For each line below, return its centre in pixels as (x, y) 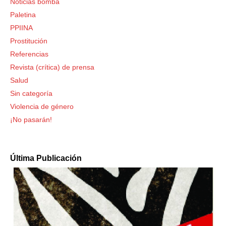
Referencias (29, 54)
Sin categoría (31, 93)
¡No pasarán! (31, 120)
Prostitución (29, 41)
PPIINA (21, 28)
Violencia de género (42, 106)
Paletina (23, 15)
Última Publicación (46, 158)
